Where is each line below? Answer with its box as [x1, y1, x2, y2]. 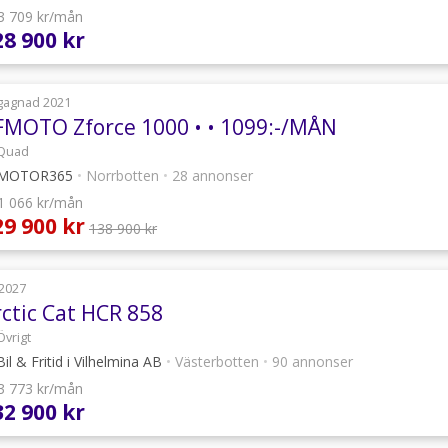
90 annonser [268, 352, 353, 372]
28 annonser [168, 166, 253, 186]
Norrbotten [82, 166, 163, 186]
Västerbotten [171, 352, 263, 372]
